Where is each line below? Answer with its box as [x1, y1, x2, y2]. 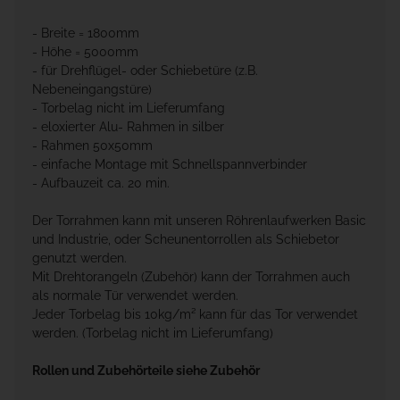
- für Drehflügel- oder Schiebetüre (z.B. [32, 63, 258, 79]
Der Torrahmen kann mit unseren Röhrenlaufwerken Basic [32, 213, 366, 229]
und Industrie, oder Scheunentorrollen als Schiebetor [32, 232, 339, 247]
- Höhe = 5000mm [32, 45, 138, 60]
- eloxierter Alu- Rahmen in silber [32, 120, 224, 135]
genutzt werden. [32, 251, 127, 266]
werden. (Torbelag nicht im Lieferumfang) [32, 326, 273, 341]
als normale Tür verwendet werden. [32, 288, 238, 304]
